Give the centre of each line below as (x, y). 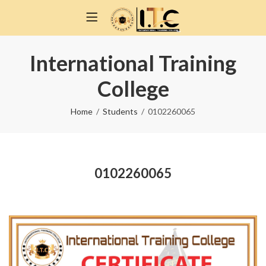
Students (120, 111)
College (133, 88)
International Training (133, 63)
